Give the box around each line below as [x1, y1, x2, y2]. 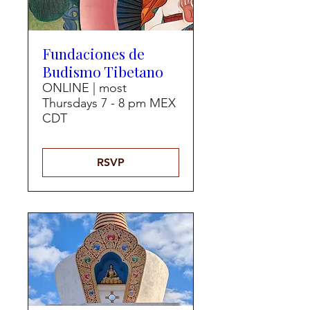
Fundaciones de [42, 44, 145, 64]
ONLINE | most [42, 80, 127, 96]
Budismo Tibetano [42, 62, 163, 82]
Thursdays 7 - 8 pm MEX [42, 95, 176, 111]
